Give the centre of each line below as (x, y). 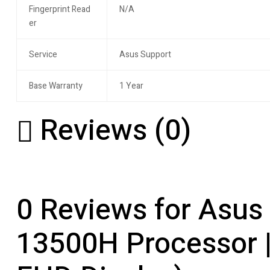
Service (43, 55)
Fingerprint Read (59, 10)
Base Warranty (55, 86)
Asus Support (145, 55)
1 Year (131, 86)
